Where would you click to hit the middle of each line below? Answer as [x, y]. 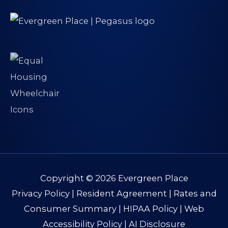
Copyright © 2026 [79, 178]
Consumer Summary [70, 209]
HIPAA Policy [150, 209]
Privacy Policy [40, 194]
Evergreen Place [153, 178]
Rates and [195, 194]
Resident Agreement [121, 194]
